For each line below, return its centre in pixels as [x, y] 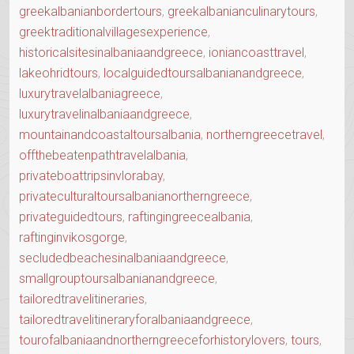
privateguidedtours [71, 217]
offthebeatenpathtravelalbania [102, 155]
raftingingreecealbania [189, 217]
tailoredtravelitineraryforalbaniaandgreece [135, 319]
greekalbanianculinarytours [241, 11]
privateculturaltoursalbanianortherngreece [134, 196]
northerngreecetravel [264, 134]
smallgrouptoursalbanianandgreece [117, 278]
